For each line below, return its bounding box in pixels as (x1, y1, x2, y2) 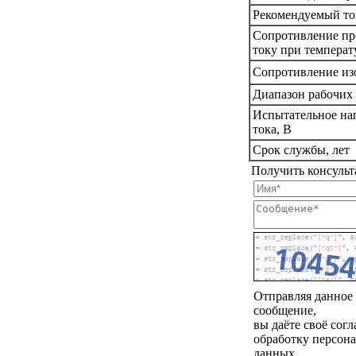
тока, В (253, 122, 292, 136)
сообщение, (253, 303, 316, 317)
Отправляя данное (253, 288, 353, 303)
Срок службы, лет (253, 142, 350, 157)
